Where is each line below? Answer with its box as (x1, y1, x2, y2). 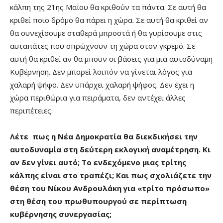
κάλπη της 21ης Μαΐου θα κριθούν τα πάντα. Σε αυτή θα (10, 1, 206, 12)
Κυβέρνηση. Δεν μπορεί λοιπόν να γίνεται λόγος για (10, 66, 192, 77)
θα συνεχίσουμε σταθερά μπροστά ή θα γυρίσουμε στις (10, 27, 202, 38)
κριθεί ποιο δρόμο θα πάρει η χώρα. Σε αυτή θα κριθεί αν (10, 14, 208, 25)
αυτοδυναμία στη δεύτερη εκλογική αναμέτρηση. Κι (10, 144, 211, 154)
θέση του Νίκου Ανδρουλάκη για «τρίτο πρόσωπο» (10, 183, 210, 193)
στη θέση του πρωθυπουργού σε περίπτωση (10, 196, 187, 206)
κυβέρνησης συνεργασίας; (10, 209, 111, 219)
